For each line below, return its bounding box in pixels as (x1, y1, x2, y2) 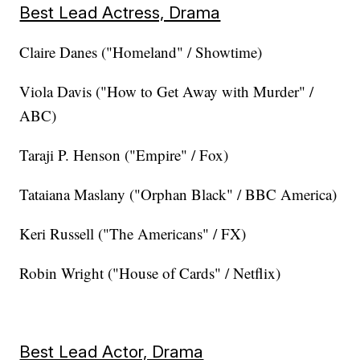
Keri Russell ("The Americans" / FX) (19, 223, 247, 244)
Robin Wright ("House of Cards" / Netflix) (19, 263, 281, 284)
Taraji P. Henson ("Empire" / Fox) (19, 145, 229, 166)
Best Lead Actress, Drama (19, 2, 221, 23)
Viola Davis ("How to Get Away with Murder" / (19, 81, 314, 102)
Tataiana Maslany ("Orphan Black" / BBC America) (19, 184, 337, 205)
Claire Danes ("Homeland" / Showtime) (19, 42, 263, 63)
